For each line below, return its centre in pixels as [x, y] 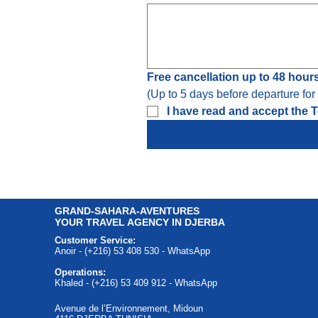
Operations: [80, 272]
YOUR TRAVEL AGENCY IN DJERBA [139, 222]
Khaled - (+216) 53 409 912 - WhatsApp [136, 283]
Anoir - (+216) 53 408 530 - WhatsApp [132, 251]
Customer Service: [95, 240]
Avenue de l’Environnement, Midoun [128, 308]
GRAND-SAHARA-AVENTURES [127, 211]
